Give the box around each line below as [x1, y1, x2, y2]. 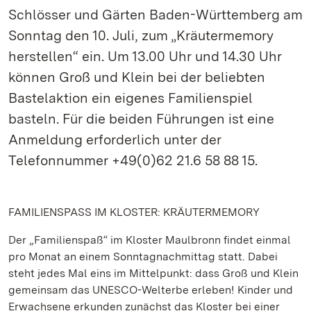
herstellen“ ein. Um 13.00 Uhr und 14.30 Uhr [8, 48, 282, 65]
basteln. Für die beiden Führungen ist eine [8, 110, 274, 127]
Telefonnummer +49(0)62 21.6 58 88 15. [8, 152, 258, 169]
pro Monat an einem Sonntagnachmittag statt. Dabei [8, 250, 278, 263]
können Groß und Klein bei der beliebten [8, 69, 265, 85]
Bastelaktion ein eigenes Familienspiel [8, 90, 253, 106]
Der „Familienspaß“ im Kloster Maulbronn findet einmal [8, 233, 291, 246]
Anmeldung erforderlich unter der [8, 131, 221, 148]
